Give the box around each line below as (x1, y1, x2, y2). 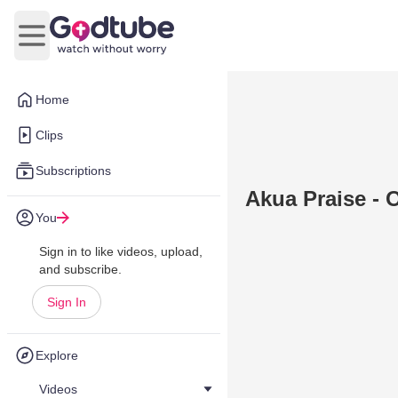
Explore (36, 348, 78, 362)
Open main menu (30, 36, 139, 52)
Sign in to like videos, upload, (39, 244, 203, 259)
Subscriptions (36, 163, 111, 178)
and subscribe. (39, 262, 122, 276)
